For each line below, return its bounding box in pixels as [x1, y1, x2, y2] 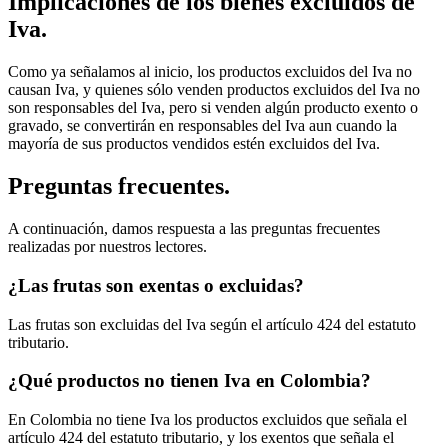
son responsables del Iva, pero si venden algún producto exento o [8, 99, 418, 117]
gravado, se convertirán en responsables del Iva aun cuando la [8, 117, 397, 135]
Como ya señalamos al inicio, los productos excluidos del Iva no [8, 63, 412, 81]
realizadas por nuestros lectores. [8, 238, 207, 256]
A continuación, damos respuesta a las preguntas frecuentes [8, 220, 380, 238]
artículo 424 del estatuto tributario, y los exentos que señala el [8, 429, 394, 446]
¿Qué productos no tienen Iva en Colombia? [8, 370, 371, 392]
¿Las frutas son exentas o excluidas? [8, 274, 304, 296]
